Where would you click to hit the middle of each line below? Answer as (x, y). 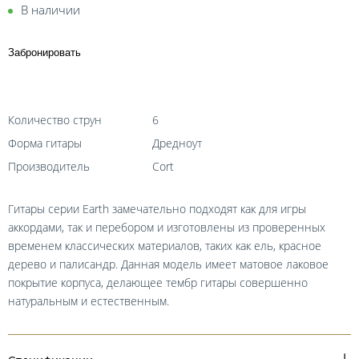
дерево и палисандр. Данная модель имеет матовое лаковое (168, 264)
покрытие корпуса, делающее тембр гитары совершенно (158, 282)
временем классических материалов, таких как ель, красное (165, 245)
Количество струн (55, 119)
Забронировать (44, 52)
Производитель (49, 166)
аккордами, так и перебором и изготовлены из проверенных (167, 227)
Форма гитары (45, 143)
